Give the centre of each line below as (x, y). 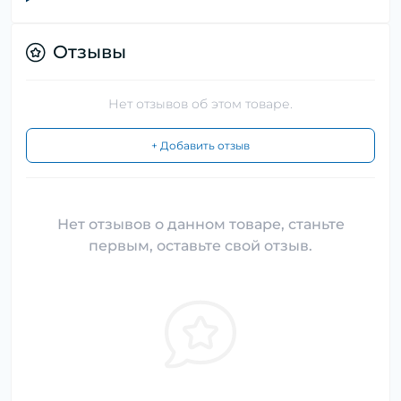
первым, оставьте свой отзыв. (200, 246)
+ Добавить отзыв (200, 146)
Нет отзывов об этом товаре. (200, 104)
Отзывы (90, 52)
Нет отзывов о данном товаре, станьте (200, 225)
